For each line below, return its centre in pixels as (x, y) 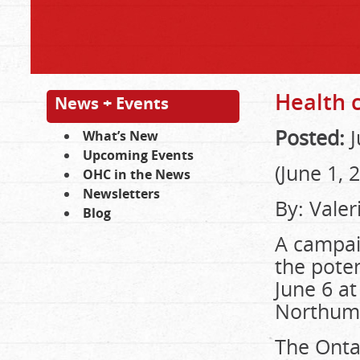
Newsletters (121, 194)
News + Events (112, 103)
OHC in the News (137, 174)
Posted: (310, 137)
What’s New (121, 136)
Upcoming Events (138, 155)
